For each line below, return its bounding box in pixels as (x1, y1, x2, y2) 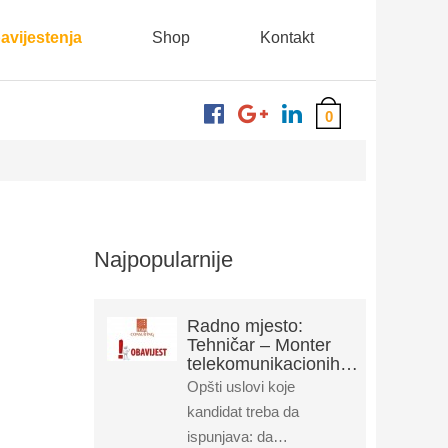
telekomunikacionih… (186, 354, 358, 374)
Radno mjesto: (186, 316, 303, 336)
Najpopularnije (93, 247, 233, 272)
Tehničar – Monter (186, 335, 331, 355)
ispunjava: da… (186, 428, 288, 445)
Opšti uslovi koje (186, 378, 295, 395)
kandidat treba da (186, 403, 299, 420)
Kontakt (260, 29, 314, 46)
